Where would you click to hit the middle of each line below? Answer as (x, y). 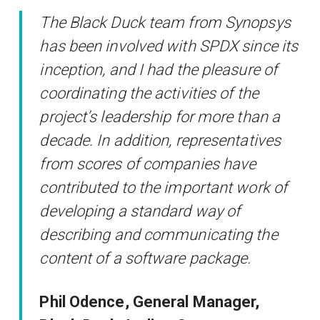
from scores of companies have (148, 164)
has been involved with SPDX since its (169, 46)
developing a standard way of (140, 211)
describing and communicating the (159, 234)
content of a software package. (145, 258)
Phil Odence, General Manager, (150, 301)
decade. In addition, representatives (160, 140)
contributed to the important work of (164, 187)
